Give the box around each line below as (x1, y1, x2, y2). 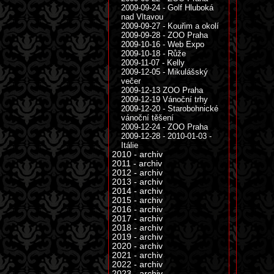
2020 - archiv (112, 242, 163, 251)
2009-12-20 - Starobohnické (121, 104, 218, 113)
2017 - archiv (112, 214, 163, 223)
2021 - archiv (112, 251, 163, 260)
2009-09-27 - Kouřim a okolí (121, 21, 219, 31)
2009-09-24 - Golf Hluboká (121, 3, 213, 12)
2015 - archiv (112, 196, 163, 205)
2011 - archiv (112, 159, 162, 168)
